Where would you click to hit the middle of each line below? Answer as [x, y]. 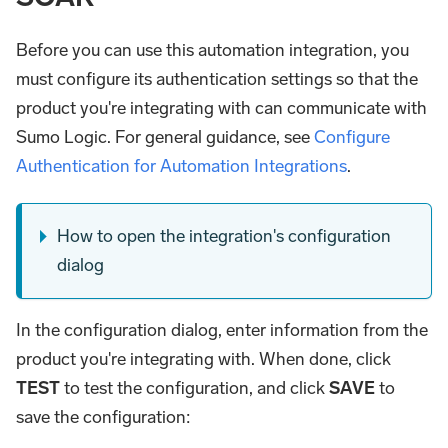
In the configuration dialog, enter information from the [222, 330]
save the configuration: [103, 417]
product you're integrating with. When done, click [203, 359]
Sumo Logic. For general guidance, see [165, 137]
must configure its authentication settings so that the [217, 79]
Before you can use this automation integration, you [212, 50]
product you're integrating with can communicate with [221, 108]
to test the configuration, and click [194, 388]
